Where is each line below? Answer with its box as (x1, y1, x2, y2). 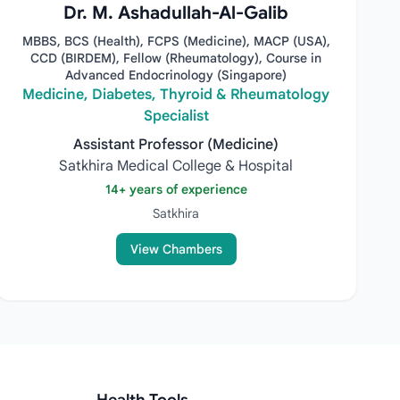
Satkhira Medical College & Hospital (59, 157, 294, 175)
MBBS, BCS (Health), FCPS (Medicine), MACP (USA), (21, 33, 330, 49)
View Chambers (129, 241, 222, 257)
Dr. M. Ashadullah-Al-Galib (63, 2, 289, 24)
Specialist (143, 107, 209, 125)
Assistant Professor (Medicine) (73, 136, 279, 154)
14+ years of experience (104, 181, 247, 197)
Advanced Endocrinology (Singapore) (65, 67, 287, 83)
